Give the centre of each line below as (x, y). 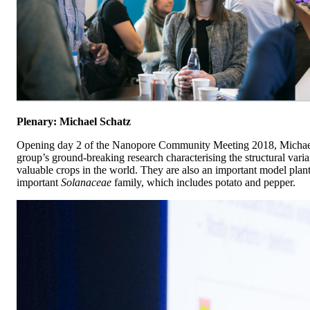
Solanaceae (88, 182)
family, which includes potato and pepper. (205, 182)
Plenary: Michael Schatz (74, 121)
